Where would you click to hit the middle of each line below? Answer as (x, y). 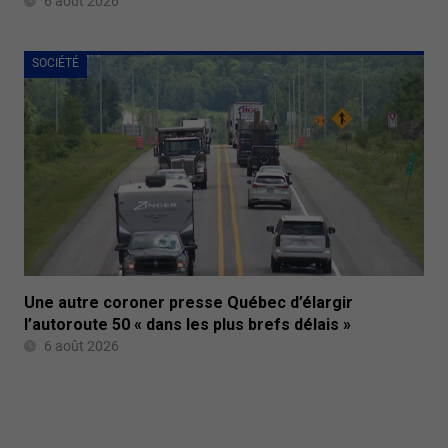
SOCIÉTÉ (55, 62)
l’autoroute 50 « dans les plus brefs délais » (187, 324)
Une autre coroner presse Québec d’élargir (188, 302)
